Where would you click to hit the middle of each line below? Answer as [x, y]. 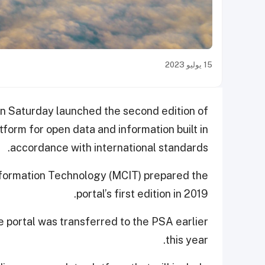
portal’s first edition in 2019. [142, 194]
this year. [187, 240]
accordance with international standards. [109, 148]
